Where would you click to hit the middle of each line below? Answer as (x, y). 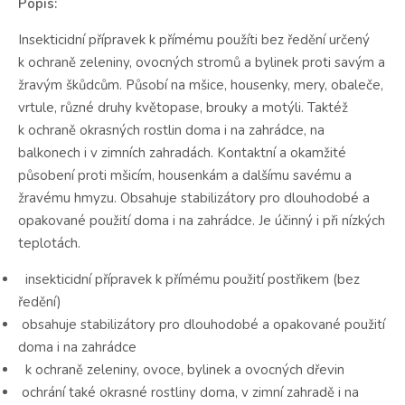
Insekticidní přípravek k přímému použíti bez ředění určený (194, 39)
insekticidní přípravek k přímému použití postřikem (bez (189, 279)
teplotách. (49, 243)
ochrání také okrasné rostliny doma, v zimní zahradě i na (188, 392)
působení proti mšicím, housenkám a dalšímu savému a (185, 175)
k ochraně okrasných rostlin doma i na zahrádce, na (171, 130)
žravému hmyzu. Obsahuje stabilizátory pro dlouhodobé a (194, 198)
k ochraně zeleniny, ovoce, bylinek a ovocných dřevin (181, 369)
